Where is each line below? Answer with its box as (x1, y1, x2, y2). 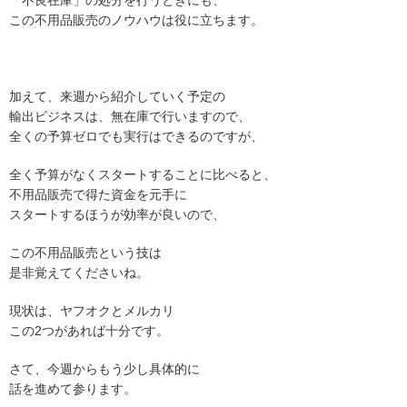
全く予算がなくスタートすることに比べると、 (9, 167, 276, 182)
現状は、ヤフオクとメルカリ (9, 303, 174, 318)
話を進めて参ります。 (9, 382, 136, 396)
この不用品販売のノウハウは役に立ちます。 (9, 13, 263, 27)
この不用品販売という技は (9, 245, 162, 260)
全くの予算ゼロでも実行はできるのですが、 (9, 129, 263, 144)
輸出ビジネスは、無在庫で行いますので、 (9, 109, 251, 124)
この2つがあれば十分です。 (9, 323, 169, 338)
